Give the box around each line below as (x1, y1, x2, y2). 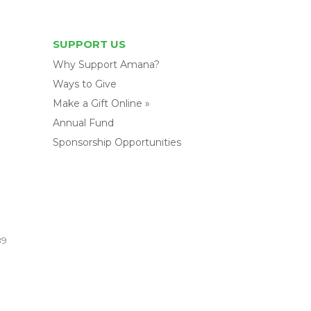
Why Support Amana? (52, 58, 160, 71)
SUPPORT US (52, 37, 126, 51)
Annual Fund (52, 117, 114, 129)
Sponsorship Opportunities (52, 136, 181, 149)
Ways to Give (52, 78, 117, 90)
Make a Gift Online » (52, 97, 150, 110)
